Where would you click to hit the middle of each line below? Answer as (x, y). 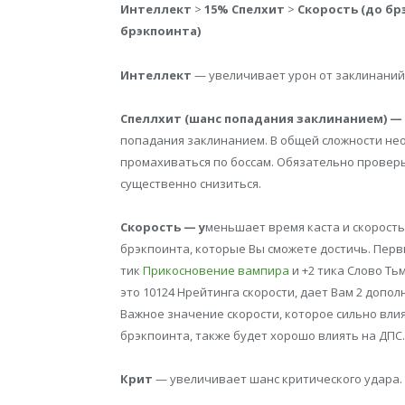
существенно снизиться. (191, 183)
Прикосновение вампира (216, 270)
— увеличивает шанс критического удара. (278, 379)
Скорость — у (163, 226)
